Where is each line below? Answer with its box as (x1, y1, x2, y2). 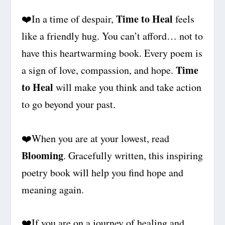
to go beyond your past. (21, 97, 116, 111)
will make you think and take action (55, 80, 201, 94)
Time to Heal (116, 11, 173, 26)
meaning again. (21, 182, 84, 196)
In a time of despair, (31, 12, 116, 26)
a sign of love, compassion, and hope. (21, 63, 176, 77)
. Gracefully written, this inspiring (63, 148, 203, 162)
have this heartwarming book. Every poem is (21, 46, 202, 60)
